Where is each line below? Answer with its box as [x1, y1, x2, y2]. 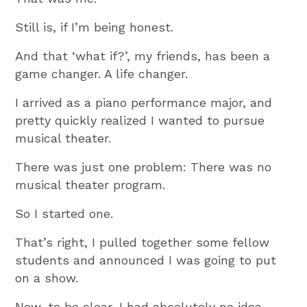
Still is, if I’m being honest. [15, 19, 174, 34]
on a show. [15, 270, 79, 285]
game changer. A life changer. [15, 66, 188, 81]
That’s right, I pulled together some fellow [15, 234, 270, 249]
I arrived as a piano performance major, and [15, 95, 273, 110]
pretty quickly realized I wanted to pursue [15, 112, 265, 127]
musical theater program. [15, 177, 166, 192]
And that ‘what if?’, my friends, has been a [15, 48, 271, 63]
